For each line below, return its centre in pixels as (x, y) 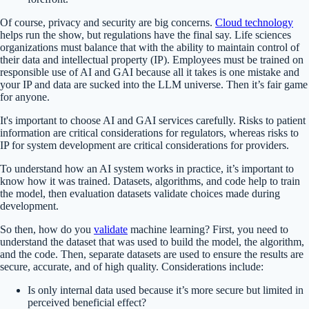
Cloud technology (254, 22)
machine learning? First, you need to (208, 229)
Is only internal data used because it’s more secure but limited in (166, 290)
